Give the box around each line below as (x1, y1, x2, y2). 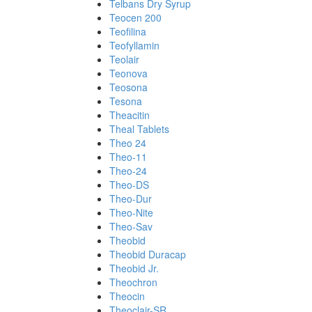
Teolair (109, 52, 139, 66)
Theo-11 (109, 150, 147, 164)
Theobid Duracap (109, 247, 186, 261)
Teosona (109, 80, 148, 94)
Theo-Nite (109, 205, 153, 219)
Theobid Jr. (109, 261, 159, 275)
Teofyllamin (109, 38, 159, 52)
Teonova (109, 66, 148, 80)
